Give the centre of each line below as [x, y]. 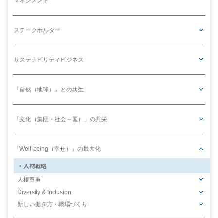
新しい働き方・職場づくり [53, 205]
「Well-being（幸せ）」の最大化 [57, 149]
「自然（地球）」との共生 [49, 90]
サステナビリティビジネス [49, 60]
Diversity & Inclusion [44, 192]
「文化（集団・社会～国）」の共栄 [60, 119]
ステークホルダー [37, 30]
